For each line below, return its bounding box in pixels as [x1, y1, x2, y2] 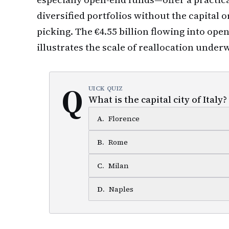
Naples [108, 184, 133, 194]
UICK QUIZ [88, 84, 124, 93]
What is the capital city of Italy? [88, 93, 227, 106]
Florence [108, 113, 140, 124]
